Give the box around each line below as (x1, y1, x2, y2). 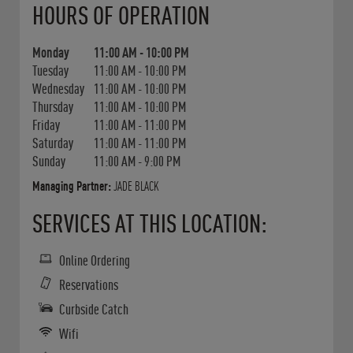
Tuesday (32, 61, 69, 79)
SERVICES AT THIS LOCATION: (32, 208, 267, 238)
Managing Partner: (32, 178, 111, 193)
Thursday (32, 98, 73, 115)
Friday (32, 116, 60, 133)
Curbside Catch (59, 300, 128, 318)
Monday (32, 43, 69, 61)
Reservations (59, 276, 118, 293)
